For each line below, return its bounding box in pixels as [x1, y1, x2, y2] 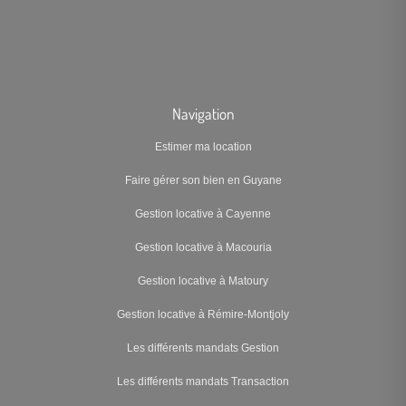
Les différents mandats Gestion [127, 342, 279, 355]
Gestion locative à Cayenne [135, 208, 271, 221]
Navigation [171, 103, 235, 124]
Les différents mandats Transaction [117, 375, 289, 389]
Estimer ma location [154, 140, 252, 154]
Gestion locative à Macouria [134, 241, 272, 255]
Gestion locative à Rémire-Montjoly [117, 308, 289, 322]
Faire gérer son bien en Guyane [124, 174, 282, 188]
